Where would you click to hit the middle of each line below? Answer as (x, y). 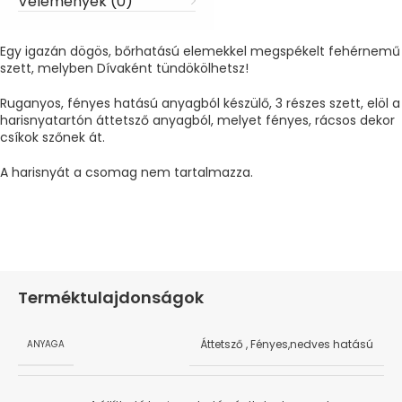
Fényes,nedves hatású (312, 345)
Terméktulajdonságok (111, 298)
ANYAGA (46, 344)
